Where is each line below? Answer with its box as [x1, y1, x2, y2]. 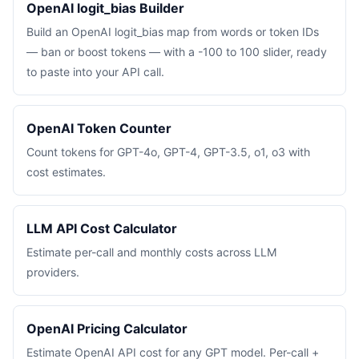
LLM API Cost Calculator [26, 220, 177, 236]
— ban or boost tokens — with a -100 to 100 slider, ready [26, 45, 327, 58]
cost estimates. [26, 165, 106, 179]
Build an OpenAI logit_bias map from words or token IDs [26, 25, 319, 38]
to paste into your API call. [26, 65, 164, 79]
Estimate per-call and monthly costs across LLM [26, 245, 277, 259]
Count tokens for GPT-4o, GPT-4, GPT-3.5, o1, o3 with [26, 145, 310, 159]
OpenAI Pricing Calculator [26, 321, 188, 337]
